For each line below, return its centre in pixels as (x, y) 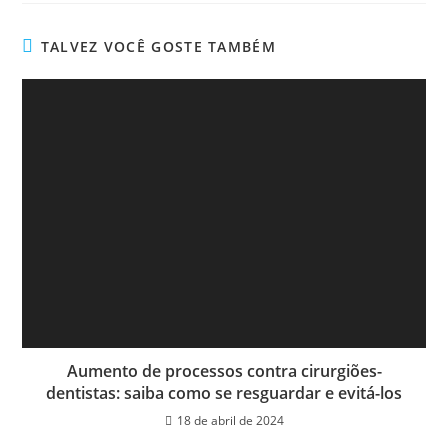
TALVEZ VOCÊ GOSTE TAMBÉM (158, 47)
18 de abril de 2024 (230, 420)
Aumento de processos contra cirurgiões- (224, 370)
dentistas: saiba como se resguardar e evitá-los (224, 392)
